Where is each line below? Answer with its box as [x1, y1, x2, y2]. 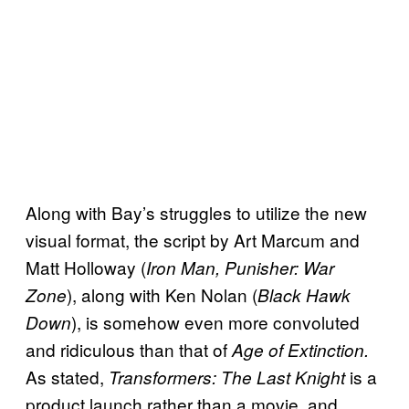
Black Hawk [257, 283, 351, 308]
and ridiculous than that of [26, 337, 232, 362]
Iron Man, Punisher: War [146, 256, 334, 280]
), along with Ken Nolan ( [67, 282, 257, 308]
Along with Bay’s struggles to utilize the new [26, 200, 367, 225]
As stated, [26, 364, 109, 390]
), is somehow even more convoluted [71, 309, 360, 335]
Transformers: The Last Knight [109, 365, 345, 390]
